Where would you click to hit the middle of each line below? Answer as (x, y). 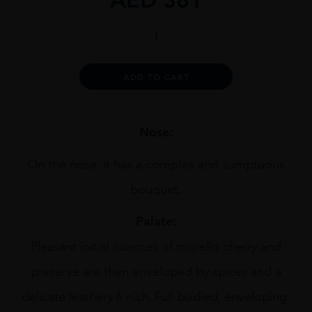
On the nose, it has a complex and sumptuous (156, 165)
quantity (148, 96)
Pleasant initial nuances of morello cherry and (156, 247)
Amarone (150, 68)
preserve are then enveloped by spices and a (156, 272)
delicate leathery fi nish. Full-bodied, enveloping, (156, 297)
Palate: (156, 221)
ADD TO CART (156, 77)
